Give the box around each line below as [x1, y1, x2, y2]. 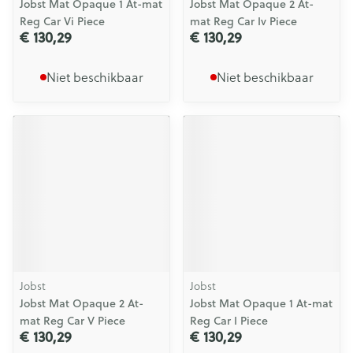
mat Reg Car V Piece [20, 313, 125, 329]
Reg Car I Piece [190, 313, 268, 329]
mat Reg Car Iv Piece [190, 13, 297, 29]
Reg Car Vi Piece [20, 13, 105, 29]
